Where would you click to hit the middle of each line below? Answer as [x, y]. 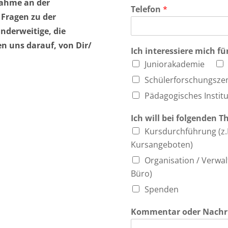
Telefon [147, 9]
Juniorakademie [175, 64]
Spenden [162, 189]
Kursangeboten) [162, 144]
